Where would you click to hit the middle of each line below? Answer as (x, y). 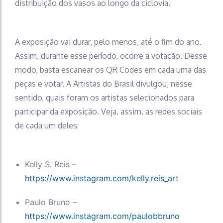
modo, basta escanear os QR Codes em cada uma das (111, 70)
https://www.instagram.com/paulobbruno (102, 216)
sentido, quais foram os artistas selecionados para (105, 98)
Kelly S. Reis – (51, 165)
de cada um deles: (47, 126)
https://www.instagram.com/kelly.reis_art (102, 178)
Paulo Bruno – (51, 202)
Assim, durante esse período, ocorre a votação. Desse (111, 56)
